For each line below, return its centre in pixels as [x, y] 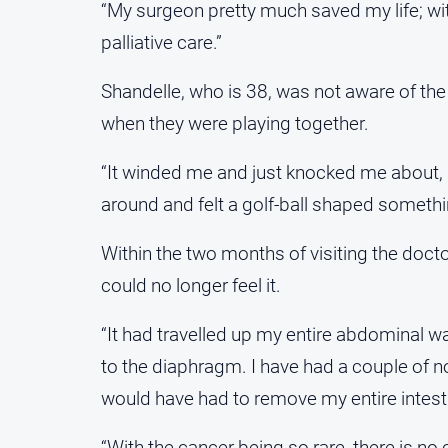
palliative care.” [161, 43]
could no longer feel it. [191, 286]
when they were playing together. [235, 124]
